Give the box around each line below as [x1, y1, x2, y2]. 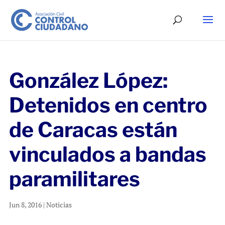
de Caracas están [9, 117, 177, 142]
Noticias [46, 200, 72, 209]
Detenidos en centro [9, 92, 207, 118]
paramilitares [9, 166, 140, 191]
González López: [9, 68, 168, 93]
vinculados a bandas [9, 142, 206, 167]
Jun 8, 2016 [9, 200, 42, 209]
